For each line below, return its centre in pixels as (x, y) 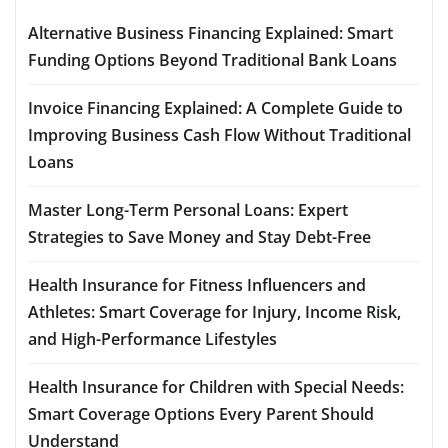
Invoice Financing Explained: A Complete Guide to (215, 107)
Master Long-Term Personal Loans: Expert (188, 209)
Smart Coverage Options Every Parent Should (201, 413)
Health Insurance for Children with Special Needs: (216, 386)
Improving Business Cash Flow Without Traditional (219, 134)
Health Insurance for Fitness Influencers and (197, 284)
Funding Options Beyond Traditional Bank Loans (212, 59)
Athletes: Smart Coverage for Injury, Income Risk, (214, 311)
